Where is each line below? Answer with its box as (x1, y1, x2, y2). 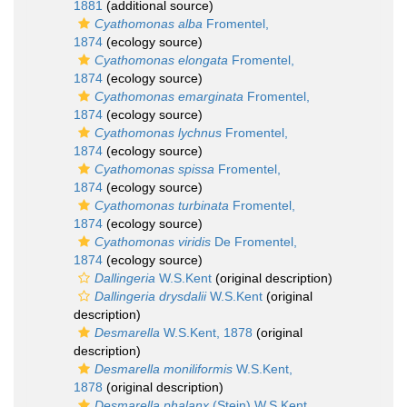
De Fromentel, (211, 234, 297, 249)
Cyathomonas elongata (94, 53, 228, 67)
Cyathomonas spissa (94, 162, 214, 176)
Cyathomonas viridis (94, 234, 211, 249)
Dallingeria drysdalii (94, 289, 206, 303)
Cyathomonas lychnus (94, 125, 222, 140)
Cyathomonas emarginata (94, 89, 243, 104)
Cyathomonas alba (94, 16, 203, 31)
